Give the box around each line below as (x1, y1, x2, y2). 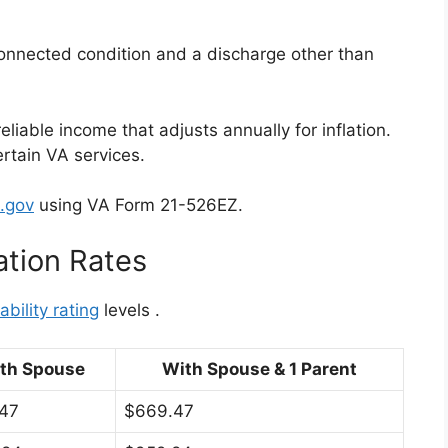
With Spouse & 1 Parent (162, 359, 357, 379)
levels (99, 299, 155, 320)
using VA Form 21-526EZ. (34, 195, 243, 215)
